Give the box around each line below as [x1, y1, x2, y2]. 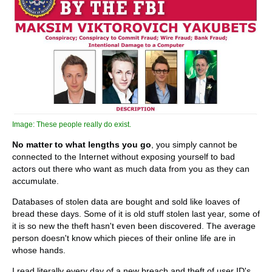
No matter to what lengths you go [12, 139, 151, 149]
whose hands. [12, 245, 66, 255]
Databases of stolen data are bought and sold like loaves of [12, 196, 240, 206]
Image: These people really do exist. [12, 120, 131, 128]
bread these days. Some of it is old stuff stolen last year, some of [12, 208, 260, 219]
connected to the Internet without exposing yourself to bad [12, 151, 235, 161]
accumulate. [12, 175, 59, 186]
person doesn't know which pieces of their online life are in [12, 233, 236, 243]
